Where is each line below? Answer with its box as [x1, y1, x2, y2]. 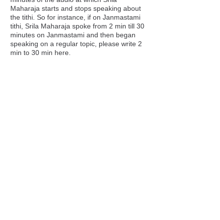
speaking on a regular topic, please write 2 [10, 40, 142, 48]
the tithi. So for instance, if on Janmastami [10, 13, 140, 21]
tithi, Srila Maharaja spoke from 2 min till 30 [10, 22, 144, 30]
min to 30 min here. [10, 49, 71, 56]
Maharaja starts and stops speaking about [10, 4, 141, 12]
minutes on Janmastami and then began [10, 31, 136, 39]
